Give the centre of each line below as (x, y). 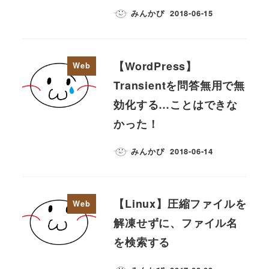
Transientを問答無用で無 (179, 85)
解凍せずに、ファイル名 (176, 223)
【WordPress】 (155, 66)
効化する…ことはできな (176, 104)
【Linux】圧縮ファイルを (180, 204)
